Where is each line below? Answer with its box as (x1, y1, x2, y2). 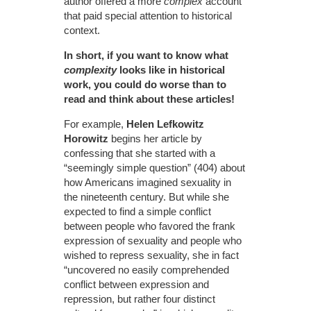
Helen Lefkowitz (126, 118, 205, 131)
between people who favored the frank (64, 220, 236, 233)
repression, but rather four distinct (64, 293, 216, 305)
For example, (64, 118, 127, 131)
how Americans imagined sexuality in (64, 176, 232, 189)
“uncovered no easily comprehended (64, 264, 230, 276)
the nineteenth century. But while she (64, 191, 230, 203)
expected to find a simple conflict (64, 205, 212, 218)
